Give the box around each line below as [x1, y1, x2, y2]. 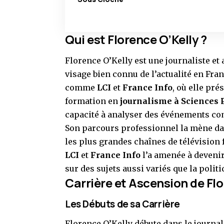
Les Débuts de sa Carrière [65, 197, 180, 210]
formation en [65, 96, 120, 106]
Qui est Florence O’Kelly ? [65, 31, 207, 48]
